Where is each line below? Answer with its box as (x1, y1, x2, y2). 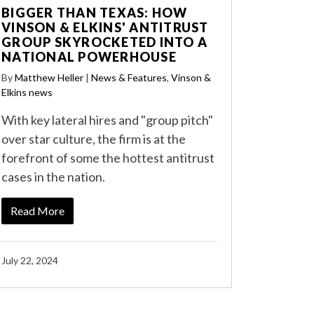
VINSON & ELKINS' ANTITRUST (1, 20, 209, 36)
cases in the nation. (1, 169, 105, 185)
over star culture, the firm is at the (1, 131, 186, 147)
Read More (11, 204, 64, 218)
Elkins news (1, 86, 53, 99)
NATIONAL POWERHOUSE (1, 49, 177, 65)
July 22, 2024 (1, 254, 58, 267)
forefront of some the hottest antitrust (1, 150, 214, 166)
